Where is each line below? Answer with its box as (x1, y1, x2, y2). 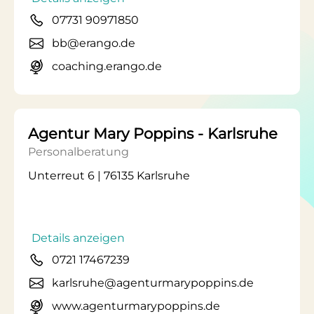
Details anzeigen (32, 231, 125, 245)
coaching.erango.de (52, 60, 162, 73)
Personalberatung (28, 145, 129, 158)
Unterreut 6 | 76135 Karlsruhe (28, 169, 190, 182)
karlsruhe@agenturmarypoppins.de (52, 276, 254, 289)
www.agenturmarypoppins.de (52, 299, 220, 313)
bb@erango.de (52, 36, 135, 50)
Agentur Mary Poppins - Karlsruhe (28, 125, 278, 142)
